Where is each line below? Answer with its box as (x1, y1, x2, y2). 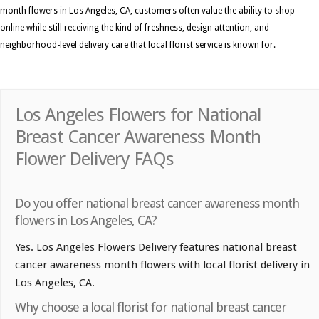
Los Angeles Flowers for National (15, 104, 261, 126)
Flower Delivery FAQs (15, 148, 174, 170)
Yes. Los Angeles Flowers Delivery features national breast (15, 241, 297, 254)
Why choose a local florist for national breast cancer (15, 300, 286, 315)
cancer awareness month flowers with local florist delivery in (15, 258, 310, 272)
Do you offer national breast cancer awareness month (15, 196, 299, 211)
